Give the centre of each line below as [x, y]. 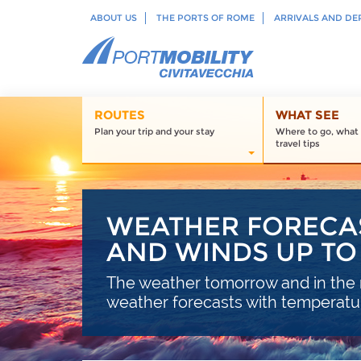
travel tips [298, 143]
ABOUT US [114, 18]
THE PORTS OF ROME [205, 18]
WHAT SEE [307, 115]
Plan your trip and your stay [154, 131]
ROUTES [120, 115]
